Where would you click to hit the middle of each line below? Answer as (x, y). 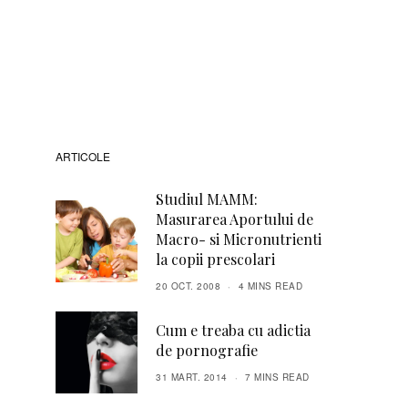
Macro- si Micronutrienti (239, 239)
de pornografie (207, 350)
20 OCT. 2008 (188, 286)
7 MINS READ (277, 377)
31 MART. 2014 (192, 377)
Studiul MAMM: (207, 199)
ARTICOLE (83, 156)
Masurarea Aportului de (235, 219)
